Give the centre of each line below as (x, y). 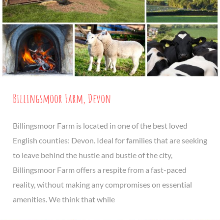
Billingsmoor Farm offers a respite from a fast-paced (100, 170)
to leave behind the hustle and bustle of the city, (93, 155)
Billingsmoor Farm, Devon (62, 98)
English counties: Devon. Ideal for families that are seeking (110, 140)
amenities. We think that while (64, 199)
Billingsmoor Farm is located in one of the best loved (100, 126)
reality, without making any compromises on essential (102, 185)
